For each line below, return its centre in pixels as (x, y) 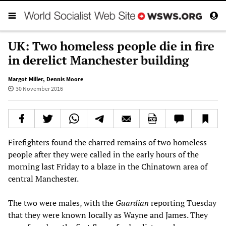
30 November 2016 (39, 88)
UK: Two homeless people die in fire (111, 46)
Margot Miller (25, 79)
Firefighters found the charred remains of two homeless (107, 142)
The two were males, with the (62, 203)
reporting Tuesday (183, 203)
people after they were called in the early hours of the (103, 154)
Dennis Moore (65, 79)
